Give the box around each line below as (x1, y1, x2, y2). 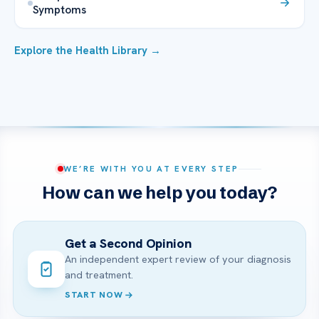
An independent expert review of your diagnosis (65, 253, 291, 266)
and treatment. (65, 268, 133, 282)
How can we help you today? (42, 182, 277, 204)
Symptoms (33, 2, 86, 18)
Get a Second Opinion (65, 235, 192, 252)
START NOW (65, 289, 123, 301)
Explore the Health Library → (14, 43, 161, 58)
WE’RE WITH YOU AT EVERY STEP (63, 163, 239, 174)
